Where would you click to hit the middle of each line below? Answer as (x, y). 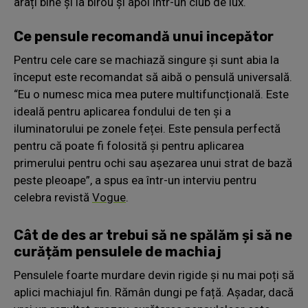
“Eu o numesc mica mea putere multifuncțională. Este (151, 94)
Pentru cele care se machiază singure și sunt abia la (146, 59)
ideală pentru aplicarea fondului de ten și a (122, 111)
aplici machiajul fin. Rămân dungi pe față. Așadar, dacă (154, 292)
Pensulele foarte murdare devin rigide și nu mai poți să (154, 275)
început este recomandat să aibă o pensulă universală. (153, 77)
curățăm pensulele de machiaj (118, 251)
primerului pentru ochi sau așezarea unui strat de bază (153, 163)
